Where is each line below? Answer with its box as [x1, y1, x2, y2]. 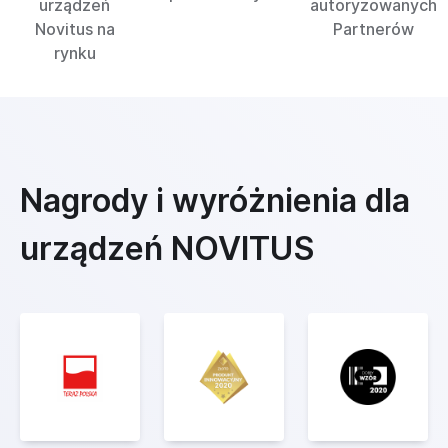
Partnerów [332, 19, 414, 39]
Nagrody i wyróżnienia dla [20, 181, 410, 220]
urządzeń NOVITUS [20, 229, 314, 268]
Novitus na [34, 19, 115, 39]
